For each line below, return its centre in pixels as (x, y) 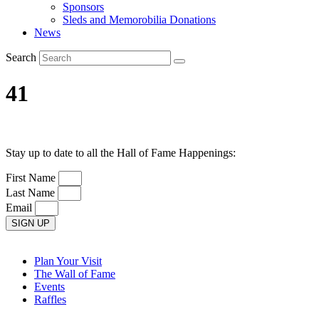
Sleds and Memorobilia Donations (139, 20)
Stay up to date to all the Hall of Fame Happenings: (121, 152)
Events (49, 286)
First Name (32, 177)
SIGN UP (31, 223)
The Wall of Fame (75, 273)
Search (21, 57)
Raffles (50, 299)
